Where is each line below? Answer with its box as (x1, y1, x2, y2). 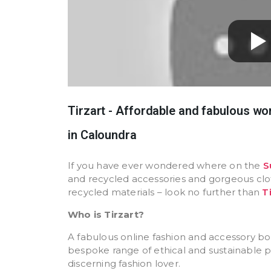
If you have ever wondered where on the (68, 160, 263, 171)
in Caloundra (68, 128, 137, 142)
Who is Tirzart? (68, 209, 144, 220)
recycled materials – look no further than (68, 186, 263, 198)
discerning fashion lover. (68, 258, 180, 269)
